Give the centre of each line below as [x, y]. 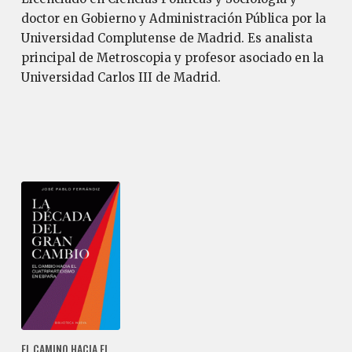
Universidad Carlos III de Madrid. [121, 77]
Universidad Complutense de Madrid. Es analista [167, 38]
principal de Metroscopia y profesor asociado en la [172, 57]
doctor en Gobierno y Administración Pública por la [173, 18]
